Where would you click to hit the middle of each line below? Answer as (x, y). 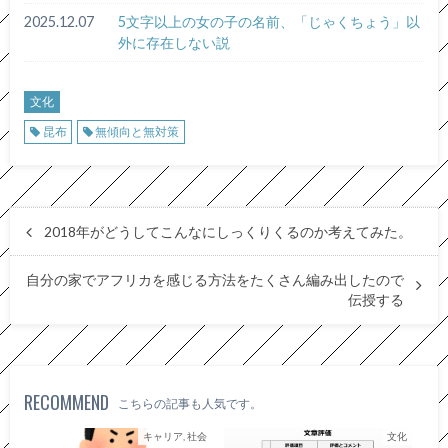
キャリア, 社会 (175, 435)
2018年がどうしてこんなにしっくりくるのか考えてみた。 (227, 231)
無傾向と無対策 (137, 131)
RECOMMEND (67, 401)
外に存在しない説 (173, 43)
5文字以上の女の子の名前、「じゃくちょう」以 (268, 22)
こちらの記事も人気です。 (190, 403)
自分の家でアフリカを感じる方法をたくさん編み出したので (215, 279)
